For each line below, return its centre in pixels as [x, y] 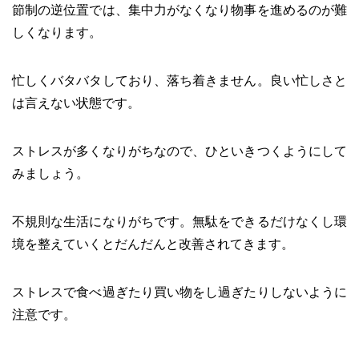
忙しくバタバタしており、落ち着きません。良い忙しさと [179, 80]
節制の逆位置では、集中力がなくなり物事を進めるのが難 [179, 10]
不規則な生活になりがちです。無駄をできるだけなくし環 [179, 221]
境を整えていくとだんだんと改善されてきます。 [153, 244]
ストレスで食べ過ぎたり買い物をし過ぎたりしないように [179, 292]
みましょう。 [50, 173]
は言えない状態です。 [76, 103]
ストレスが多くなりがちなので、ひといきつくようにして [179, 151]
